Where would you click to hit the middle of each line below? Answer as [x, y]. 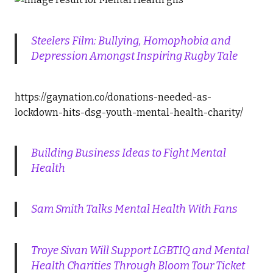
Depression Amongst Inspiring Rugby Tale [134, 56]
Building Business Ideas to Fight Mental [128, 153]
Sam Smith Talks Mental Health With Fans [134, 209]
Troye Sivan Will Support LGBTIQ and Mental [140, 250]
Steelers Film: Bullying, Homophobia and [131, 41]
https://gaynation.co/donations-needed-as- [113, 97]
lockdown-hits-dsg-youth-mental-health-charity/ [129, 112]
